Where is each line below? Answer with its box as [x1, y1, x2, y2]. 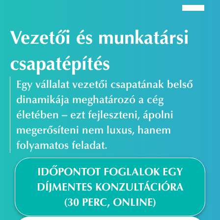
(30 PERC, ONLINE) [64, 195, 156, 209]
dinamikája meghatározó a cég [16, 92, 164, 106]
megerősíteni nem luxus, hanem [16, 123, 171, 137]
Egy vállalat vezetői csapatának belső [16, 77, 193, 91]
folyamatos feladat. [16, 138, 108, 152]
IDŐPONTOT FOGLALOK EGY [37, 165, 183, 179]
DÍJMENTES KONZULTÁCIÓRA [36, 180, 184, 194]
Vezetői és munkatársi [10, 26, 189, 49]
